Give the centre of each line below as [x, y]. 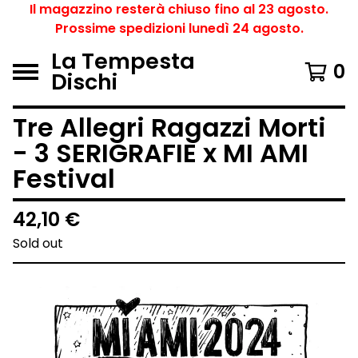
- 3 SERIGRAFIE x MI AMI [161, 153]
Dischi [84, 82]
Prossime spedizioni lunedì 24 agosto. [179, 28]
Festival [64, 179]
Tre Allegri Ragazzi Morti [169, 127]
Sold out [38, 243]
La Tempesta [123, 61]
